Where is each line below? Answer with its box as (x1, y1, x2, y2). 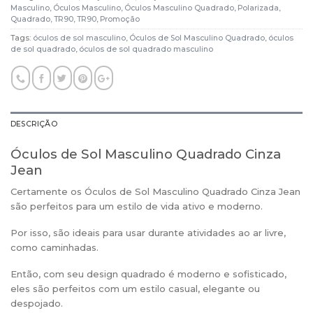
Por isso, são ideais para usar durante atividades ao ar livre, (10, 226, 286, 238)
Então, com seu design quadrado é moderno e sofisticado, (10, 268, 286, 279)
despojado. (10, 297, 63, 309)
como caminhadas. (10, 241, 99, 253)
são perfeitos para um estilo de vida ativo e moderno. (10, 200, 263, 212)
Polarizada (238, 3, 279, 13)
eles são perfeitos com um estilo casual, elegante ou (10, 282, 260, 294)
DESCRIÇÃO (10, 119, 57, 129)
